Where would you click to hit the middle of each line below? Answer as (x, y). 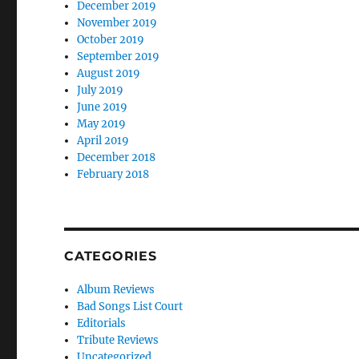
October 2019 (111, 40)
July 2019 (101, 90)
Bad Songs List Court (130, 307)
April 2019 (103, 141)
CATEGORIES (111, 256)
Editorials (102, 323)
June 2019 (103, 107)
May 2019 (102, 124)
